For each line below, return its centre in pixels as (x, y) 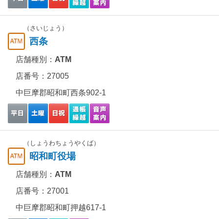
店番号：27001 (42, 191)
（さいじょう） (46, 28)
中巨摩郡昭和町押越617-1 (61, 208)
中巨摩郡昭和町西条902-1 (61, 93)
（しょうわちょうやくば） (62, 143)
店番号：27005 (42, 76)
